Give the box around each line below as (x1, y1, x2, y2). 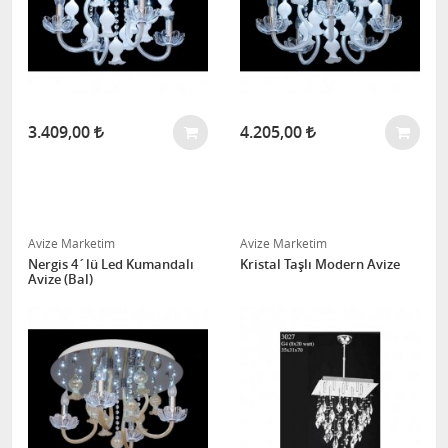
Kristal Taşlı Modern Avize (240, 255, 400, 273)
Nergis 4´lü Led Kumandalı (28, 255, 194, 273)
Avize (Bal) (28, 270, 93, 288)
